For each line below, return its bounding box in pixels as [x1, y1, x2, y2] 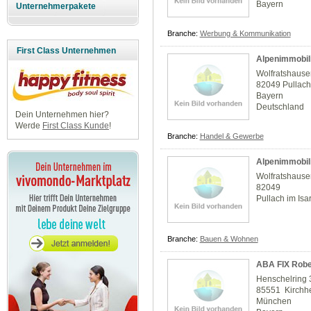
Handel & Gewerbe [199, 132, 264, 141]
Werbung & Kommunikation [199, 29, 291, 38]
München [256, 296, 292, 307]
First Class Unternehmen [17, 46, 116, 56]
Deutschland [256, 102, 305, 112]
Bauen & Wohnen [199, 235, 258, 244]
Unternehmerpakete [16, 1, 96, 12]
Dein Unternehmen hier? [15, 110, 109, 120]
